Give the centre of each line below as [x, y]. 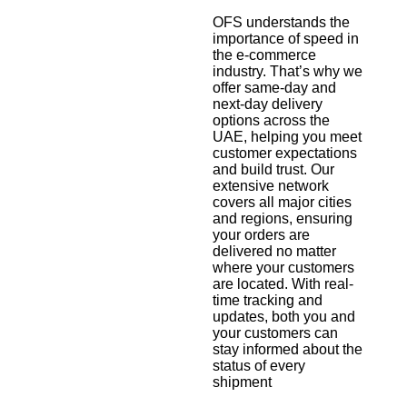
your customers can [275, 333]
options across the [271, 121]
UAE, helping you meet [287, 137]
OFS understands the [281, 23]
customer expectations [285, 154]
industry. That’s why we [288, 72]
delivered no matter [274, 252]
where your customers [283, 268]
